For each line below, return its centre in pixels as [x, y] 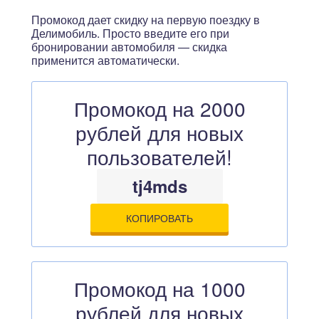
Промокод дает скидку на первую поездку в [146, 20]
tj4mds [159, 186]
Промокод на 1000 [159, 288]
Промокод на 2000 [159, 108]
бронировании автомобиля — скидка [129, 47]
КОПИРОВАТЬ [159, 218]
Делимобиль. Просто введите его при [130, 33]
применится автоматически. [105, 60]
